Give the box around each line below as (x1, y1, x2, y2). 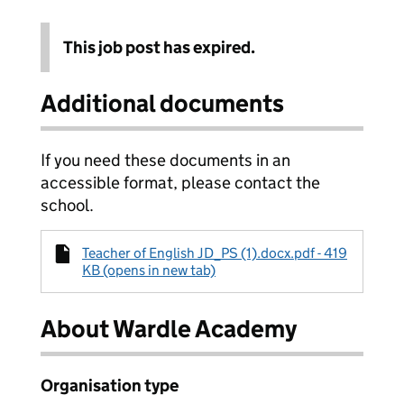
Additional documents (41, 88, 284, 118)
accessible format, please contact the (41, 172, 320, 193)
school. (41, 195, 94, 216)
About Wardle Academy (41, 314, 297, 344)
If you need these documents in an (41, 150, 290, 170)
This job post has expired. (63, 37, 255, 58)
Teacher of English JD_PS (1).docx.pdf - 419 (82, 244, 347, 262)
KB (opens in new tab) (82, 262, 216, 279)
